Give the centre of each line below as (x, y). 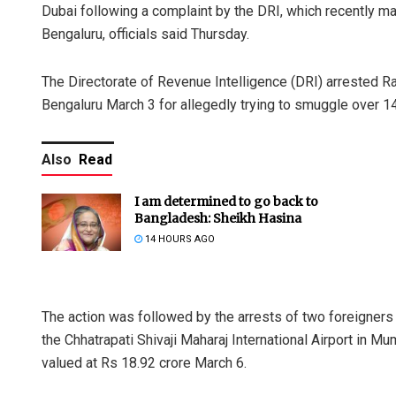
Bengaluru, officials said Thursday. (145, 34)
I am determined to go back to (226, 202)
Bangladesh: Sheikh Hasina (218, 219)
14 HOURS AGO (179, 240)
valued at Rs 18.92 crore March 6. (144, 363)
